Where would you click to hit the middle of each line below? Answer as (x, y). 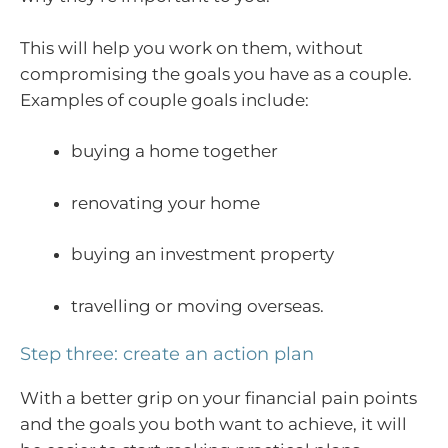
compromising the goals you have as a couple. (216, 73)
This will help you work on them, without (191, 47)
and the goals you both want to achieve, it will (213, 424)
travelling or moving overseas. (197, 305)
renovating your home (165, 202)
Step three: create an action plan (167, 354)
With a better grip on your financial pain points (218, 398)
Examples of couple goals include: (164, 99)
